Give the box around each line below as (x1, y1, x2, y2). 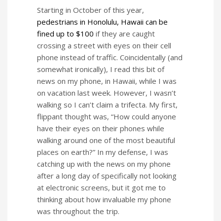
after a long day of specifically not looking (37, 170, 177, 181)
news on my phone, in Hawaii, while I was (37, 75, 177, 86)
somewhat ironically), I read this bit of (37, 64, 164, 74)
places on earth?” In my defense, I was (37, 147, 168, 157)
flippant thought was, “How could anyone (37, 111, 176, 121)
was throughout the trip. (37, 206, 119, 216)
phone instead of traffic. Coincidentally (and (37, 52, 183, 62)
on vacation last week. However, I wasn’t (37, 87, 176, 98)
